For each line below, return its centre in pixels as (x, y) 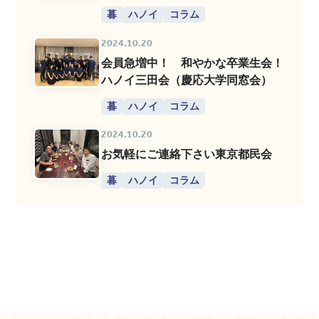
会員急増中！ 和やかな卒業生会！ (193, 62)
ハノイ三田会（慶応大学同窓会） (187, 79)
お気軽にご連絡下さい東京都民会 (187, 154)
